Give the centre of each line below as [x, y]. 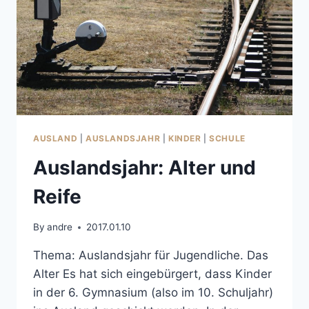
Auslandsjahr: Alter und [144, 167]
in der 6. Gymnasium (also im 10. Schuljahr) [153, 293]
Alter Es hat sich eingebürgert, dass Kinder [152, 274]
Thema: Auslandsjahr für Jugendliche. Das [151, 256]
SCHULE [227, 138]
